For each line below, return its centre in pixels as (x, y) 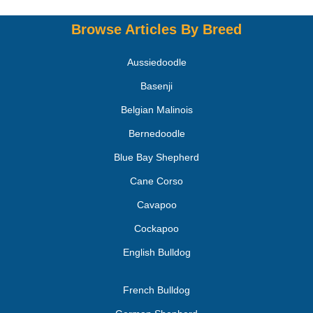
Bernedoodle (156, 133)
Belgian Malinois (156, 109)
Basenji (156, 86)
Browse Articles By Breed (156, 29)
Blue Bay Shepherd (156, 157)
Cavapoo (156, 204)
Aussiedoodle (156, 62)
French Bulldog (156, 290)
